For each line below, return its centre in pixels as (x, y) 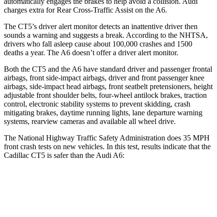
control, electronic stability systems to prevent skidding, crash (97, 104)
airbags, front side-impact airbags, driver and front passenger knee (104, 77)
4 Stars (156, 208)
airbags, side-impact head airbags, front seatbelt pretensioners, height (108, 86)
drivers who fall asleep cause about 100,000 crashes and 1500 (98, 44)
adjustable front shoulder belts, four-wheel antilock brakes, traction (105, 95)
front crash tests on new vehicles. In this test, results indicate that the (107, 146)
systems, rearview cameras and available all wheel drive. (90, 121)
